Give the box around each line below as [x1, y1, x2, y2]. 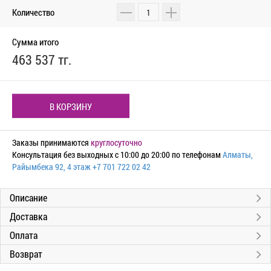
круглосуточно [91, 137, 142, 148]
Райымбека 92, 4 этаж [12, 161, 91, 172]
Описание [10, 191, 47, 204]
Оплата [10, 229, 38, 241]
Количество [12, 6, 54, 18]
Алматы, [223, 149, 253, 160]
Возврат [10, 247, 42, 260]
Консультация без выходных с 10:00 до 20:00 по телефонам [12, 149, 223, 160]
